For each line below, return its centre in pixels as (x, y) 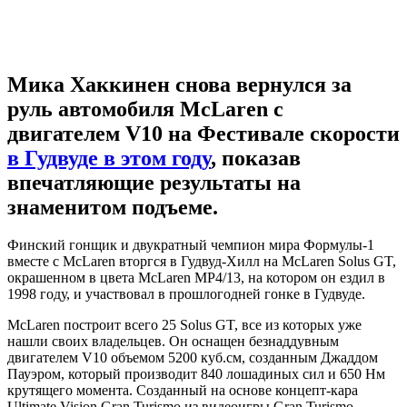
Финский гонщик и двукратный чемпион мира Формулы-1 (191, 245)
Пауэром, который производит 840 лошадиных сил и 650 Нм (196, 374)
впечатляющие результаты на (154, 182)
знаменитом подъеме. (113, 207)
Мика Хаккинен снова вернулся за (179, 84)
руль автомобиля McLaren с (145, 109)
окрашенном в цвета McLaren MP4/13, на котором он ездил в (196, 278)
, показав (256, 158)
